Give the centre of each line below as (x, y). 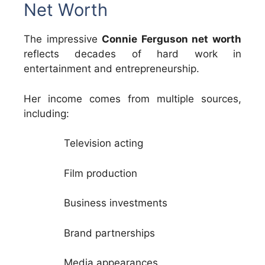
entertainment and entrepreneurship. (112, 69)
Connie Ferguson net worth (172, 39)
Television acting (104, 143)
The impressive (63, 39)
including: (46, 113)
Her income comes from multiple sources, (132, 98)
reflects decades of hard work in (132, 54)
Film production (101, 173)
